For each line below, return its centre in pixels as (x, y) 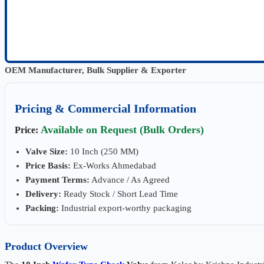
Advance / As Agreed (130, 180)
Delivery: (43, 194)
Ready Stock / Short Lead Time (120, 194)
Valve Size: (47, 152)
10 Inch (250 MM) (103, 152)
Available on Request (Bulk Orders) (122, 130)
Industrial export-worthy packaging (125, 208)
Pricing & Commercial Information (105, 109)
